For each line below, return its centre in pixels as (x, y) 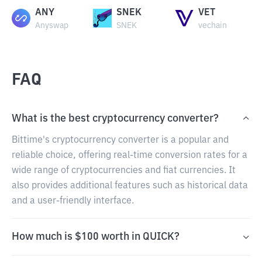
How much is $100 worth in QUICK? (96, 237)
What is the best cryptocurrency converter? (115, 119)
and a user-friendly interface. (73, 201)
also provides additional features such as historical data (130, 186)
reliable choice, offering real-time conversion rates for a (130, 156)
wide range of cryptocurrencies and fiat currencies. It (124, 171)
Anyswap (52, 26)
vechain (212, 26)
